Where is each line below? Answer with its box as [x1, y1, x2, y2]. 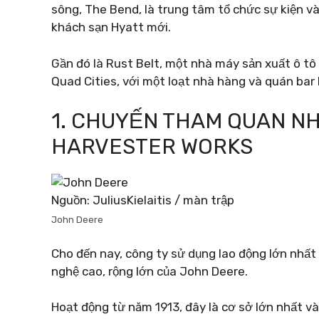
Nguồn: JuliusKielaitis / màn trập [51, 193, 234, 207]
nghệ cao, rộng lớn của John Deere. [51, 263, 248, 278]
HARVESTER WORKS [51, 134, 253, 159]
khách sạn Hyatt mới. [51, 20, 171, 34]
